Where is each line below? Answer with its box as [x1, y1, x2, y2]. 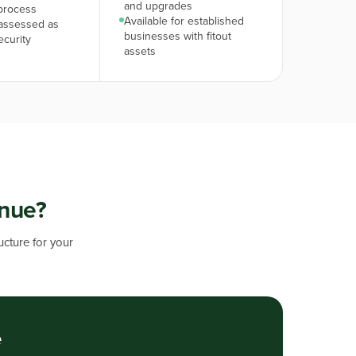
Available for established [124, 14, 245, 28]
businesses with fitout [124, 29, 232, 43]
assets [124, 44, 157, 58]
